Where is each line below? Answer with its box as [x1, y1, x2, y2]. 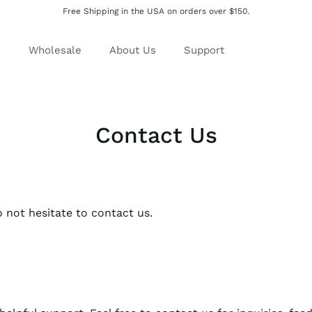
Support [184, 43, 224, 56]
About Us [109, 43, 156, 56]
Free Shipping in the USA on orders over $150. [63, 6, 249, 16]
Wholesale [29, 43, 81, 56]
